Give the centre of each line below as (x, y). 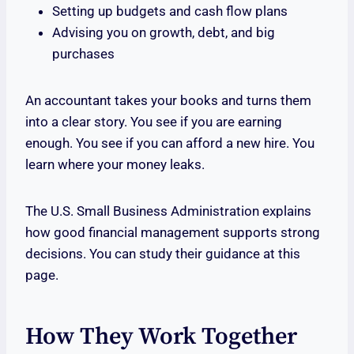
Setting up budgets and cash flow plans (170, 11)
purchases (83, 54)
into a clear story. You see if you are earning (154, 122)
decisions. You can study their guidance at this (163, 254)
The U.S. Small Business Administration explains (168, 211)
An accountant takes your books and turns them (168, 101)
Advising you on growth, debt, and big (164, 33)
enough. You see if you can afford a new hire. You (170, 143)
